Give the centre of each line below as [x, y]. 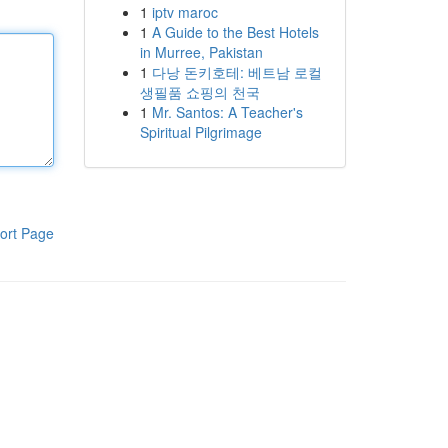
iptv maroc [184, 12]
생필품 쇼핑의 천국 [199, 92]
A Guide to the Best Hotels [235, 32]
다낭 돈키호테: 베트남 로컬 [236, 72]
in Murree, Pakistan [201, 52]
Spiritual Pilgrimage [200, 132]
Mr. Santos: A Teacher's [227, 112]
